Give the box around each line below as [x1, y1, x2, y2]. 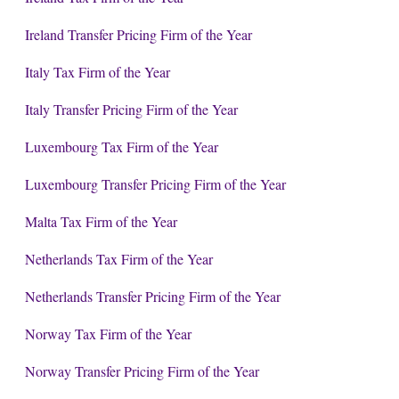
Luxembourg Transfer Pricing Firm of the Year [24, 174, 286, 193]
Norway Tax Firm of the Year [24, 323, 191, 343]
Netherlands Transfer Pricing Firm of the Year [24, 286, 281, 305]
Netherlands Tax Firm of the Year [24, 248, 213, 268]
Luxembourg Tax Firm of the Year [24, 136, 218, 156]
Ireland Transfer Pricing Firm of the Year [24, 24, 252, 44]
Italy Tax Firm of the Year [24, 61, 170, 81]
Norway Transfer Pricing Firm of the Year [24, 361, 259, 380]
